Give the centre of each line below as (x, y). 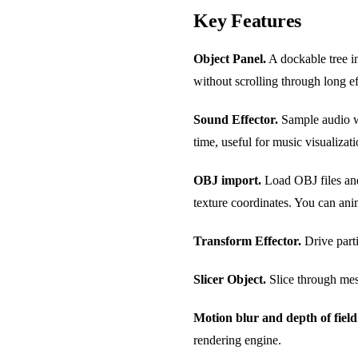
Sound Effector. (236, 119)
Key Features (248, 20)
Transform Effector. (247, 241)
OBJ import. (227, 180)
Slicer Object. (230, 279)
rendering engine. (237, 340)
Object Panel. (230, 58)
